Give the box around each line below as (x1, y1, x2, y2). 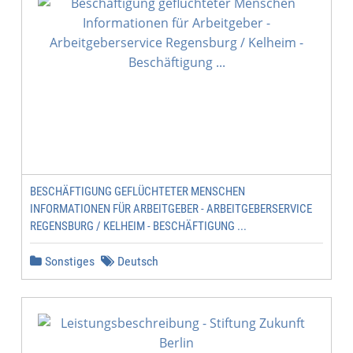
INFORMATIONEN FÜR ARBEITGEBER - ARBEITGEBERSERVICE (30, 202, 312, 216)
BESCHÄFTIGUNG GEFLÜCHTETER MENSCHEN (30, 184, 245, 199)
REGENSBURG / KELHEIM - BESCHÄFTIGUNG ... (30, 219, 247, 233)
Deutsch (114, 254, 158, 269)
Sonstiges (42, 254, 95, 269)
